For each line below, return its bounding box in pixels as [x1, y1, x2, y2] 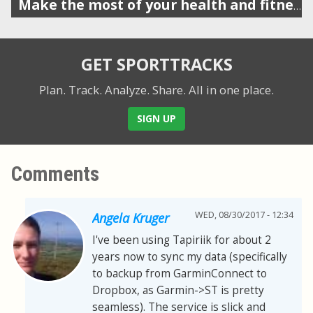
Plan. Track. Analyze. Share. [39, 81, 186, 98]
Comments [11, 162, 99, 187]
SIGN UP [137, 111, 176, 125]
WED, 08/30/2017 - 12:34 [195, 209, 293, 221]
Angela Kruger [92, 210, 169, 227]
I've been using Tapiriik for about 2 [92, 233, 271, 248]
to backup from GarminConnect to [92, 266, 267, 282]
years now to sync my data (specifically [92, 249, 287, 265]
